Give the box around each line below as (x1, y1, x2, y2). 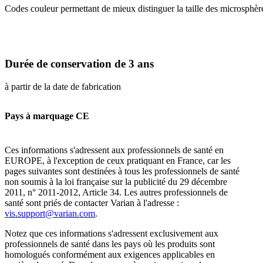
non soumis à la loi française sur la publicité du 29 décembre (5, 177, 227, 187)
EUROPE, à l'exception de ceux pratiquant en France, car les (5, 156, 231, 166)
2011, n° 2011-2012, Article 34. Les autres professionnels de (5, 187, 228, 198)
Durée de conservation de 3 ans (5, 58, 154, 70)
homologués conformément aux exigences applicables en (5, 249, 215, 260)
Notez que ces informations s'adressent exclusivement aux (5, 228, 218, 239)
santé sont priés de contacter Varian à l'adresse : (5, 198, 179, 208)
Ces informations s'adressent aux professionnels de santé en (5, 145, 224, 156)
